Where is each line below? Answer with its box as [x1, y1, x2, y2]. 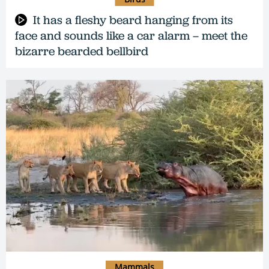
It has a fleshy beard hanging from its [33, 12, 233, 28]
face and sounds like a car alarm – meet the [15, 28, 247, 44]
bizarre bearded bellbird [15, 43, 148, 59]
